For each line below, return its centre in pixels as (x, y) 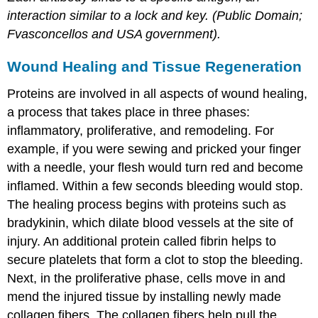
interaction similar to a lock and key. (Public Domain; (155, 16)
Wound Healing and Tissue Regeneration (155, 67)
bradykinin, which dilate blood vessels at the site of (150, 223)
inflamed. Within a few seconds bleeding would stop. (155, 186)
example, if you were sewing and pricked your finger (154, 149)
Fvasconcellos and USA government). (114, 34)
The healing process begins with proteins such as (147, 205)
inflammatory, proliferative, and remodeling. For (141, 131)
